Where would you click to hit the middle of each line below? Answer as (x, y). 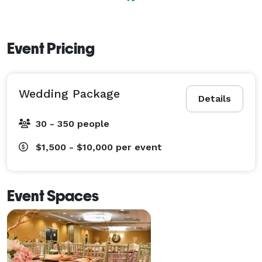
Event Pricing (51, 48)
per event (139, 147)
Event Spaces (53, 196)
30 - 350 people (73, 123)
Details (215, 98)
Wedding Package (69, 93)
